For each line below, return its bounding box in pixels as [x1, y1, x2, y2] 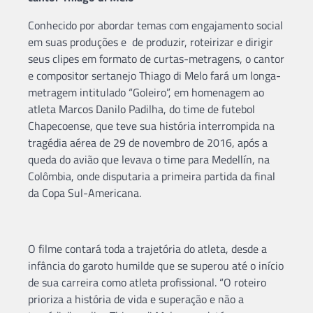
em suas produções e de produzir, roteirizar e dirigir [28, 33, 273, 50]
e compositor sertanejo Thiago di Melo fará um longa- [28, 66, 281, 84]
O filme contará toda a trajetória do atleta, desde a [28, 240, 267, 257]
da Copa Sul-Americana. [28, 184, 141, 201]
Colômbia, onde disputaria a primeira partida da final [28, 167, 275, 184]
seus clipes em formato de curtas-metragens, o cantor [28, 50, 284, 67]
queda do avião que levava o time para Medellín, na [28, 150, 270, 168]
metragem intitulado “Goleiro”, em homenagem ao [28, 83, 264, 101]
